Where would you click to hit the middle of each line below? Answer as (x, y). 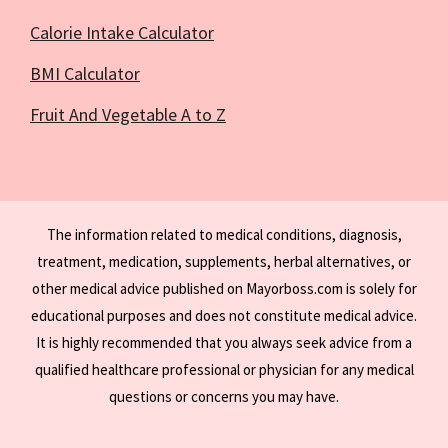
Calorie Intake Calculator (122, 32)
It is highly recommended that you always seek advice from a (224, 342)
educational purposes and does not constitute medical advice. (224, 315)
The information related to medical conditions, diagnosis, (224, 234)
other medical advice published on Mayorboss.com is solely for (224, 288)
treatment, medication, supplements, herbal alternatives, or (224, 261)
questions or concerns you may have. (224, 396)
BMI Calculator (85, 73)
